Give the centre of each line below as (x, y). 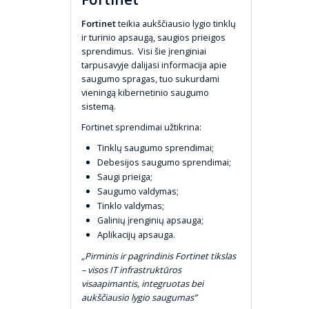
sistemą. (99, 106)
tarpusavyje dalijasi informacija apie (154, 64)
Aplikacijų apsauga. (136, 234)
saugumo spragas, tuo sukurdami (150, 78)
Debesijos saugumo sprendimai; (164, 162)
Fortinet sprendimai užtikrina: (141, 127)
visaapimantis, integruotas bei (142, 283)
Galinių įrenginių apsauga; (150, 220)
